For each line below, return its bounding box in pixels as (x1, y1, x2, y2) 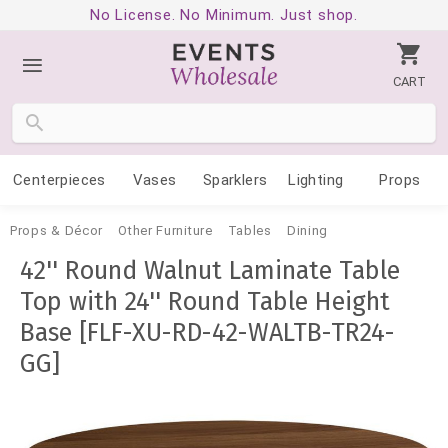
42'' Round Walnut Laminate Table (20, 256, 400, 286)
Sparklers (202, 171, 268, 189)
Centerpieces (12, 171, 106, 189)
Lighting (288, 171, 344, 189)
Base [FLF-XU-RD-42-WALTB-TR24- (20, 318, 395, 348)
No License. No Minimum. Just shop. (89, 6, 359, 24)
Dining (286, 223, 329, 238)
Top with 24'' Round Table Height (20, 287, 390, 317)
